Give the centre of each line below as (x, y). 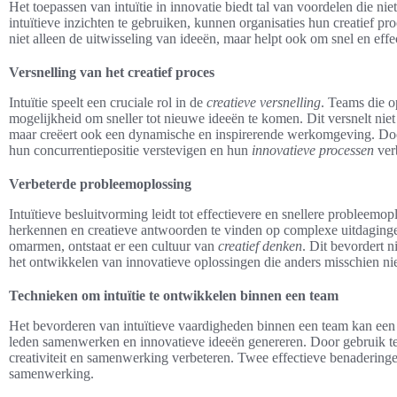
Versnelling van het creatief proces (112, 72)
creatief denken (260, 245)
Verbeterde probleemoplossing (100, 183)
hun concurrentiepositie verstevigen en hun (130, 150)
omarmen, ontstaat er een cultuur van (113, 245)
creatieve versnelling (264, 102)
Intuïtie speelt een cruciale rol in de (108, 102)
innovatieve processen (313, 150)
